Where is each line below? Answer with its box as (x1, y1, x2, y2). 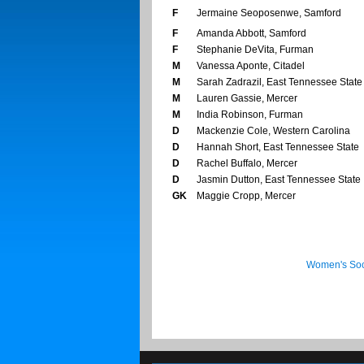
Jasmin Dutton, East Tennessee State (197, 174, 361, 186)
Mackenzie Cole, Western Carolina (197, 125, 350, 137)
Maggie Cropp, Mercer (197, 190, 296, 202)
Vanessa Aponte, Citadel (197, 60, 305, 72)
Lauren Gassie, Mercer (197, 93, 297, 105)
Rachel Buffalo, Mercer (197, 158, 297, 170)
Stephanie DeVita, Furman (197, 44, 314, 56)
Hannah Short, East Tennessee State (197, 141, 359, 154)
